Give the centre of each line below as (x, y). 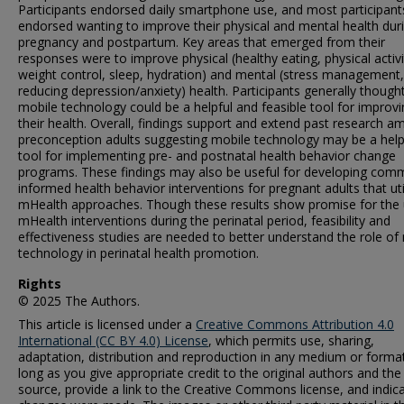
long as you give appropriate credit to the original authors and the (210, 372)
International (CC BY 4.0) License (113, 340)
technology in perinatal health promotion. (138, 252)
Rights (40, 283)
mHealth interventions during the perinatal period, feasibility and (204, 220)
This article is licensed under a (107, 324)
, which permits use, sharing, (291, 340)
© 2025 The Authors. (79, 300)
